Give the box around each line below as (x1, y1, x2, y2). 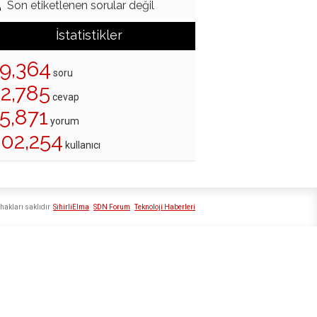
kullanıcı (63, 139, 100, 151)
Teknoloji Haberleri (134, 203, 195, 212)
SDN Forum (93, 203, 130, 212)
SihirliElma (53, 203, 89, 212)
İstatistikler (56, 28, 122, 43)
